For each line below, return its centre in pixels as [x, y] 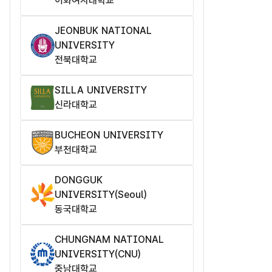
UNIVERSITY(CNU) [97, 254]
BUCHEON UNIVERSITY [109, 135]
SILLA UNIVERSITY [101, 90]
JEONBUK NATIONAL [103, 31]
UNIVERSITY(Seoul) [100, 195]
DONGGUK [79, 180]
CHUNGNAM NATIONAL [109, 240]
